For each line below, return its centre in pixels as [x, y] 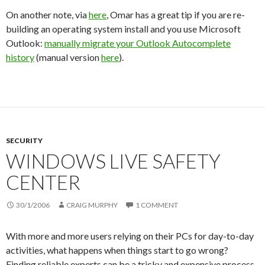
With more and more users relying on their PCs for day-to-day [130, 236]
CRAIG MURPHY [92, 205]
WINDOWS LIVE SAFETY [113, 161]
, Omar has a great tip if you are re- [176, 14]
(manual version [68, 57]
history [20, 57]
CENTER [43, 182]
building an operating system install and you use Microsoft [123, 29]
